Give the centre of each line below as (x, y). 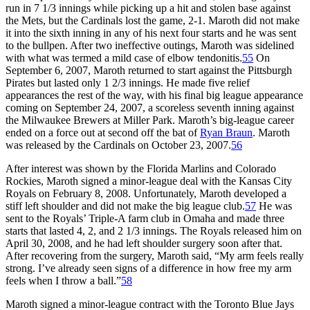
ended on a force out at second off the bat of (103, 132)
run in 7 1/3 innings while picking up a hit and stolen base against (148, 8)
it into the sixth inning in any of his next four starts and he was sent (151, 33)
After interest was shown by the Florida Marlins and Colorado (141, 168)
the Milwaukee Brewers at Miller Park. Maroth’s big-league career (150, 120)
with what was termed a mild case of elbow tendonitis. (124, 57)
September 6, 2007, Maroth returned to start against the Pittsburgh (149, 70)
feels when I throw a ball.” (63, 280)
